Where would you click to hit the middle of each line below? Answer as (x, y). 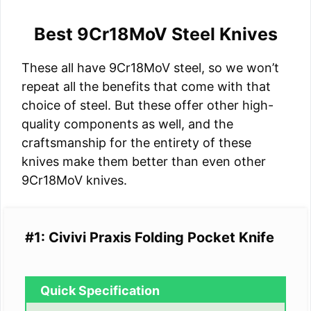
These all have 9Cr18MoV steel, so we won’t (150, 68)
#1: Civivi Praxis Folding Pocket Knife (153, 238)
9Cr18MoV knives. (74, 180)
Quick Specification (100, 291)
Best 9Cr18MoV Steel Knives (155, 34)
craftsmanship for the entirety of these (136, 143)
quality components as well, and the (127, 124)
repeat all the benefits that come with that (146, 87)
